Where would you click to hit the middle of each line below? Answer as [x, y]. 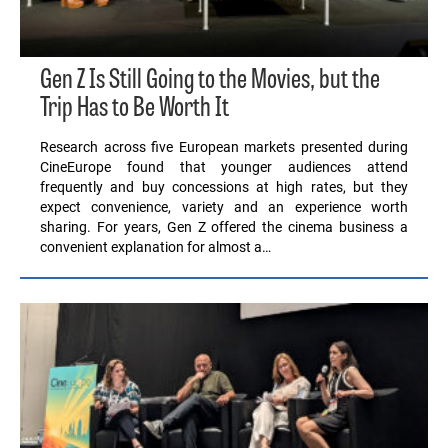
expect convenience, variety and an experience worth [224, 206]
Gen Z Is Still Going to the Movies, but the [210, 80]
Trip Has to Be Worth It [134, 108]
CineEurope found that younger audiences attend [224, 166]
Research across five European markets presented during [224, 146]
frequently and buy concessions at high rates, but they [224, 186]
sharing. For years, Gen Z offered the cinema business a [224, 226]
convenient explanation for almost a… [155, 246]
